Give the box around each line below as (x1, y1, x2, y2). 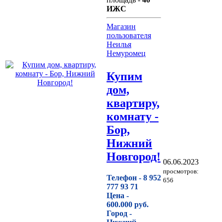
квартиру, (107, 97, 160, 110)
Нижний (107, 137, 152, 150)
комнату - (107, 110, 159, 123)
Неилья (107, 40, 131, 49)
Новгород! (107, 150, 161, 164)
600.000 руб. (107, 200, 155, 209)
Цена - (107, 191, 129, 200)
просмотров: (163, 167, 199, 175)
